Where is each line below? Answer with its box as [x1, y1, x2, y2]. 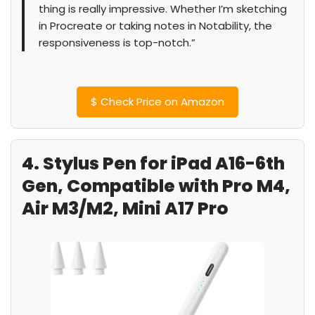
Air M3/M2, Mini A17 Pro [22, 196, 229, 221]
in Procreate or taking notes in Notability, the [39, 18, 272, 33]
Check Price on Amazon [98, 94, 224, 109]
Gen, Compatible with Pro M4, [22, 174, 290, 198]
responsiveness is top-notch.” [39, 35, 195, 50]
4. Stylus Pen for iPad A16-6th [22, 151, 285, 176]
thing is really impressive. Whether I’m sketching [39, 1, 287, 16]
